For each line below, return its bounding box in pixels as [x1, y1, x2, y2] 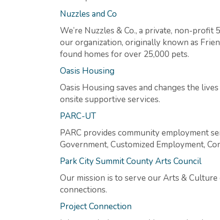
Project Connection [60, 200, 132, 212]
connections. [60, 184, 107, 195]
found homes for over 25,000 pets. [60, 48, 189, 60]
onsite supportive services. [60, 93, 160, 105]
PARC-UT [60, 110, 96, 122]
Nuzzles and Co [60, 8, 119, 20]
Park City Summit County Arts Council [60, 155, 203, 167]
